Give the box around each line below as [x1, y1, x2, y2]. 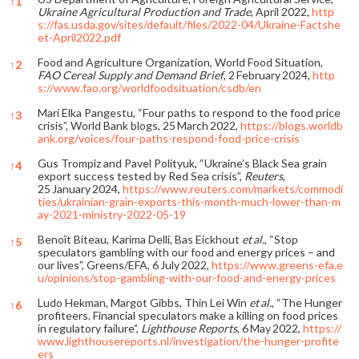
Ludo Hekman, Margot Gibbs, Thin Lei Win [38, 295, 249, 309]
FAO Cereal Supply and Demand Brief [38, 67, 224, 82]
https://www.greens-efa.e [212, 257, 343, 272]
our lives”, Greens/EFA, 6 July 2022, [38, 257, 212, 272]
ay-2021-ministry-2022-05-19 [38, 207, 186, 221]
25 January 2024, [38, 181, 123, 196]
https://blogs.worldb [240, 118, 343, 132]
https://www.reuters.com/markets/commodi [123, 181, 343, 196]
